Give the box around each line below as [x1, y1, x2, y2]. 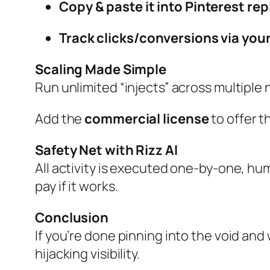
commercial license [84, 110, 209, 128]
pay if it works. [35, 177, 118, 196]
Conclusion [35, 209, 108, 227]
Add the [35, 110, 85, 128]
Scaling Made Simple [35, 60, 167, 79]
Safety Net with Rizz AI [35, 141, 178, 160]
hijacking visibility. [35, 245, 140, 263]
